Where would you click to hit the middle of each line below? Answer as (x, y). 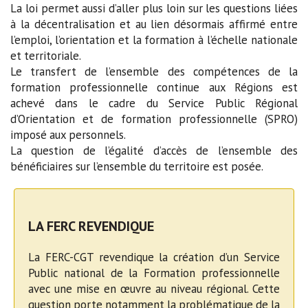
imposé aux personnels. (68, 135)
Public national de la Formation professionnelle (154, 273)
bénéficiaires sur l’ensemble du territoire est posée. (137, 167)
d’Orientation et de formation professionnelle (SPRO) (154, 119)
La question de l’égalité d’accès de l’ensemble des (154, 151)
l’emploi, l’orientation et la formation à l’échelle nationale (154, 40)
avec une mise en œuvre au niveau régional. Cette (154, 289)
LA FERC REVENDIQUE (91, 227)
